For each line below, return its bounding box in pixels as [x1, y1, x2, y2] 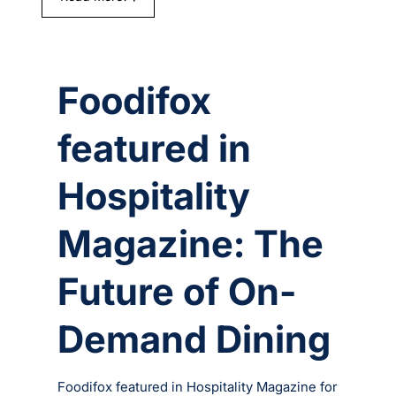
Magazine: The [57, 221, 324, 267]
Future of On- [57, 269, 297, 315]
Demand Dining [57, 316, 331, 362]
